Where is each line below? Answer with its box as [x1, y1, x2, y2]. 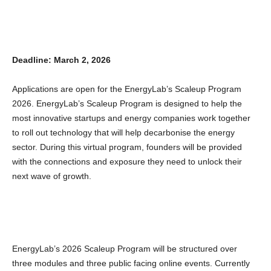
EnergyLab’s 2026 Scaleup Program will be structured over [12, 244, 237, 254]
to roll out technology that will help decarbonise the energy [12, 128, 235, 138]
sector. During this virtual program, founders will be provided [12, 142, 242, 152]
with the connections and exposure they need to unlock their [12, 157, 242, 167]
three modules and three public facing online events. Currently [12, 258, 250, 269]
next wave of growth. [12, 171, 91, 181]
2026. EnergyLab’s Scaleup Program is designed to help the [12, 99, 242, 109]
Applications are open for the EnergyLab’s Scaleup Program [12, 84, 241, 94]
